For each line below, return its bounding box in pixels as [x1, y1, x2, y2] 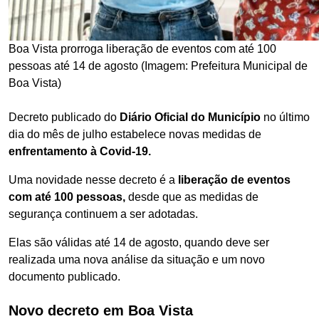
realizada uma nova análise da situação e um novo [9, 253, 265, 266]
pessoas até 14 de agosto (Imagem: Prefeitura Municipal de [9, 60, 308, 72]
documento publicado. [9, 271, 120, 283]
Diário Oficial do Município [120, 111, 263, 123]
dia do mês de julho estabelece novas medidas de [9, 128, 261, 140]
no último [263, 111, 310, 123]
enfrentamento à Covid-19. [9, 145, 151, 157]
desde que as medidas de [128, 191, 258, 203]
